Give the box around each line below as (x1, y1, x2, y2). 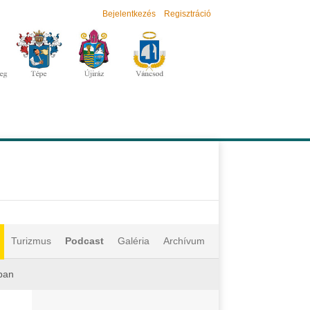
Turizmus (11, 235, 51, 246)
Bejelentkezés (102, 9, 156, 19)
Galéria (118, 235, 149, 246)
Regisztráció (164, 9, 211, 19)
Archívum (163, 235, 205, 246)
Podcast (65, 235, 104, 246)
